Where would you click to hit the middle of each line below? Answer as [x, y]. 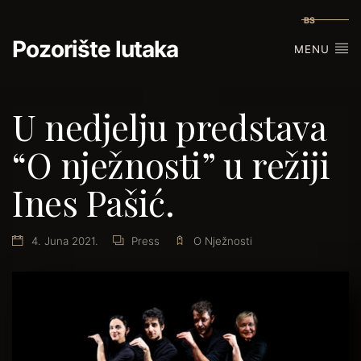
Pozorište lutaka [95, 49]
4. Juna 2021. [64, 241]
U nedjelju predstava [169, 127]
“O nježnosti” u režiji [171, 164]
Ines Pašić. [93, 202]
